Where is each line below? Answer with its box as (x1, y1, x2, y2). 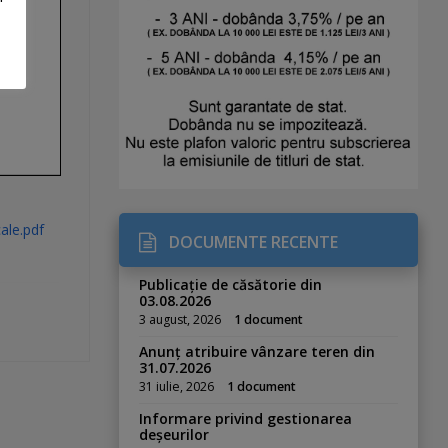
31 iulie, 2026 (139, 378, 215, 396)
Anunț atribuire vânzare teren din (139, 342, 376, 362)
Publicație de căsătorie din (139, 275, 323, 295)
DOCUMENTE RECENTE (169, 231, 339, 254)
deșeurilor (139, 425, 210, 445)
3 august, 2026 (139, 311, 222, 329)
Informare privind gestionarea (139, 409, 353, 429)
